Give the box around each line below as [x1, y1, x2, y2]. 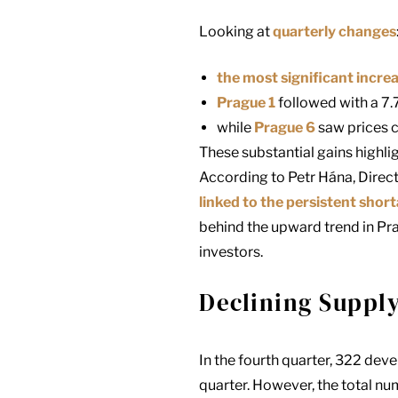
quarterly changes [273, 23, 396, 41]
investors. [199, 243, 263, 261]
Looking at [199, 23, 273, 41]
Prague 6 [254, 119, 315, 137]
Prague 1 [217, 94, 275, 112]
